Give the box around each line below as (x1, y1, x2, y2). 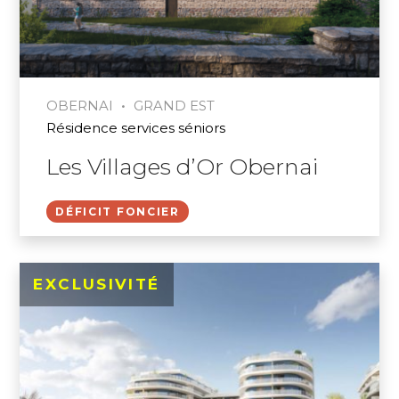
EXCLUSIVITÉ (33, 274, 160, 293)
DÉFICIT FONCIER (55, 204, 180, 218)
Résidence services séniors (46, 118, 226, 136)
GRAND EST (134, 96, 216, 114)
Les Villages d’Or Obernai (46, 152, 319, 180)
